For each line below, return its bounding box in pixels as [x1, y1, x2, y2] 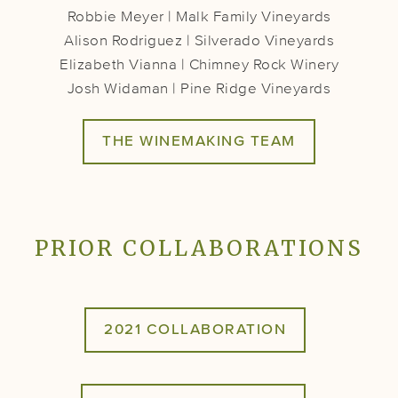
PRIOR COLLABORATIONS [35, 234, 363, 262]
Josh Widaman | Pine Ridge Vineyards [67, 81, 331, 97]
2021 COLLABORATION [104, 322, 286, 338]
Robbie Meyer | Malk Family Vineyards [67, 9, 331, 25]
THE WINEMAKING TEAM [102, 133, 296, 149]
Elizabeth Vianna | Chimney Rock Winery [60, 57, 338, 73]
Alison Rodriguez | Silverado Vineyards [64, 33, 334, 49]
